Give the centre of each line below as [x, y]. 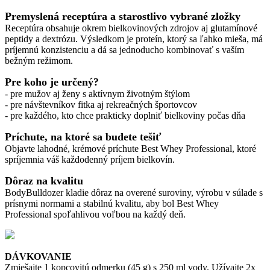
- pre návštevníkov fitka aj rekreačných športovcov [101, 105]
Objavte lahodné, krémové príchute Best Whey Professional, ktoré [130, 149]
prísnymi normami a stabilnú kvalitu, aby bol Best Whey [112, 204]
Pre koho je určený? [52, 82]
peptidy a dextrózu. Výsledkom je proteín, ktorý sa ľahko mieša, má [134, 39]
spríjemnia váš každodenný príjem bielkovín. [90, 160]
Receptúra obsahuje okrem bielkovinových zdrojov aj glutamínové [131, 28]
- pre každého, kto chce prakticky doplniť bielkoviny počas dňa [125, 116]
